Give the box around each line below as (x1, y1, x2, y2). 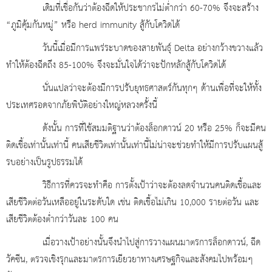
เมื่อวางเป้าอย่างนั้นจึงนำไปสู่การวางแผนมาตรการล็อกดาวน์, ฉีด (6, 234, 260, 252)
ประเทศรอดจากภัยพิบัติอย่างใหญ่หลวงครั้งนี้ (6, 97, 157, 115)
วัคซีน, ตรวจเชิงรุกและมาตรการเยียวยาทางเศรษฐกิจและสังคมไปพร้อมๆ (6, 251, 253, 269)
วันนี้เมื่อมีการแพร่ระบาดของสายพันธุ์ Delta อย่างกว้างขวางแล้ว (6, 40, 263, 58)
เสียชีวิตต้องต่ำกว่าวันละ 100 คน (6, 211, 118, 229)
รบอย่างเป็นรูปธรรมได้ (6, 154, 83, 172)
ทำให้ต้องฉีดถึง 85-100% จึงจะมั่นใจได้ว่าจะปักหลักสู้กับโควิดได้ (6, 57, 226, 75)
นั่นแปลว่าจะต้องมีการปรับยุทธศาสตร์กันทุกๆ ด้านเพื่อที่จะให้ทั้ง (6, 80, 262, 98)
